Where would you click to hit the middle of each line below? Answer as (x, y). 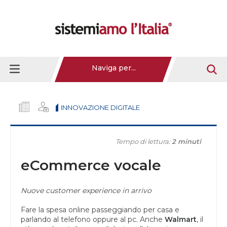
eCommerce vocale (91, 165)
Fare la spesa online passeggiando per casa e (100, 210)
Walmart (181, 219)
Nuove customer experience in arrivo (86, 190)
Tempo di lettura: (144, 141)
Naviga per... (114, 68)
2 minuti (186, 141)
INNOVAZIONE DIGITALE (100, 107)
